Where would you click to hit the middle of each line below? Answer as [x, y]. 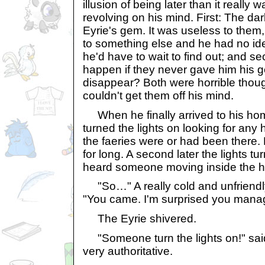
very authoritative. [128, 251]
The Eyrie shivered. [140, 218]
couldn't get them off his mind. [158, 95]
